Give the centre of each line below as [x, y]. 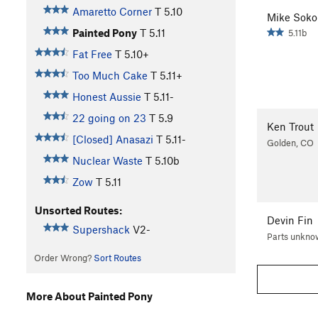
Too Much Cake [110, 76]
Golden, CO [290, 143]
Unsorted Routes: [78, 210]
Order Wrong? [64, 258]
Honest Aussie [106, 97]
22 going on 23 [109, 118]
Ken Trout [290, 127]
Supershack [101, 230]
